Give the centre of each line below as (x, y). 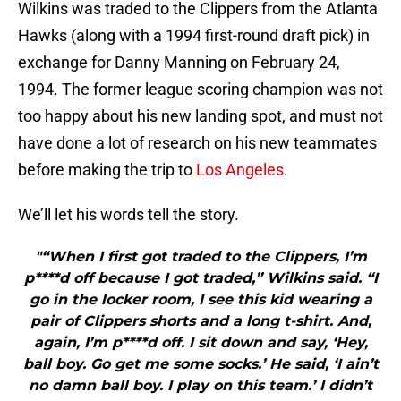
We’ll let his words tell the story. (128, 215)
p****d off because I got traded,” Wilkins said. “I (200, 278)
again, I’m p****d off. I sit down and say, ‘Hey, (200, 343)
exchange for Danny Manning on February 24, (179, 63)
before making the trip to (107, 170)
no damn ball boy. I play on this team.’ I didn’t (200, 386)
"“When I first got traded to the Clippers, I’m (200, 257)
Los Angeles (240, 170)
